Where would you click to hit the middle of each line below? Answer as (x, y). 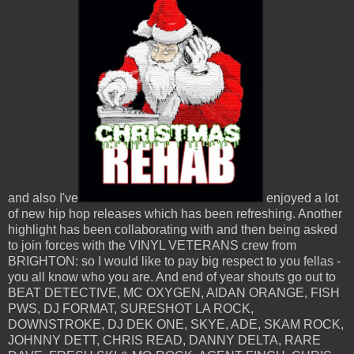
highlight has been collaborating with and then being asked (173, 229)
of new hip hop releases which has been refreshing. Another (175, 213)
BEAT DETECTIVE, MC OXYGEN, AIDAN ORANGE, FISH (174, 292)
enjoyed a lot (301, 198)
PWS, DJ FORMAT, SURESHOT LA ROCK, (131, 308)
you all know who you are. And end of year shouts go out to (172, 277)
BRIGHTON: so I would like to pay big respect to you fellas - (174, 261)
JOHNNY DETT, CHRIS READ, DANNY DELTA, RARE (164, 340)
